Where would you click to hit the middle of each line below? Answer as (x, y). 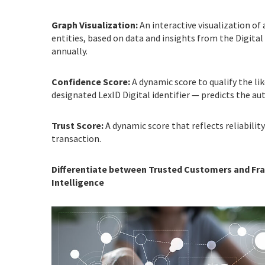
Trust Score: (77, 125)
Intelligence (78, 182)
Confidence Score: (91, 82)
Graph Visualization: (95, 25)
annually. (70, 51)
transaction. (76, 138)
